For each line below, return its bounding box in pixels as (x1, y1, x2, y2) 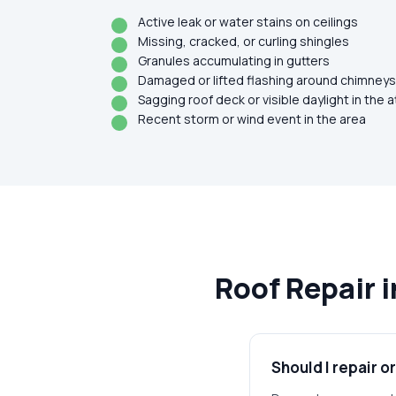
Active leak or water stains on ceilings (138, 13, 358, 30)
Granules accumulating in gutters (138, 52, 330, 69)
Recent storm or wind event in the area (138, 110, 366, 127)
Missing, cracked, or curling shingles (138, 33, 349, 49)
